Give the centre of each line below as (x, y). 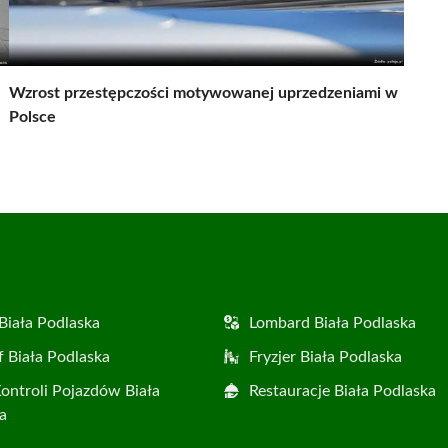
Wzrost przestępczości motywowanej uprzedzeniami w (203, 93)
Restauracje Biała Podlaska (342, 391)
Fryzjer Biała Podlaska (325, 357)
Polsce (32, 117)
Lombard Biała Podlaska (332, 323)
